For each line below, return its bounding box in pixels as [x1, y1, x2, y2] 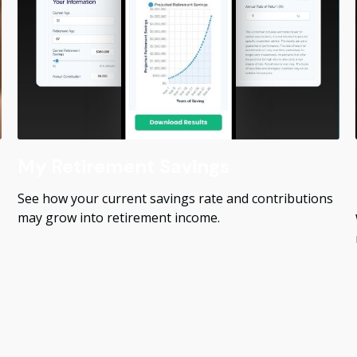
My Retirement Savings [18, 153, 230, 178]
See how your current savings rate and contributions [18, 189, 334, 207]
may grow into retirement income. [18, 208, 221, 226]
